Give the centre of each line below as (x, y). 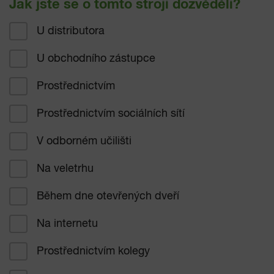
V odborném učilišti (84, 141)
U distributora (71, 31)
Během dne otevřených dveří (108, 196)
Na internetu (67, 224)
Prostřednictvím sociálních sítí (111, 113)
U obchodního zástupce (96, 58)
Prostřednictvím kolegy (93, 251)
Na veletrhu (65, 168)
